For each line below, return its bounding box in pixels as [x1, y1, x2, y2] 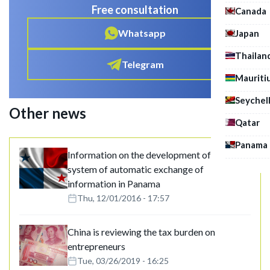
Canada [235, 5, 266, 16]
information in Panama [67, 178, 160, 190]
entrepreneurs [67, 240, 125, 253]
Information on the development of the [67, 149, 226, 161]
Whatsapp [118, 27, 166, 39]
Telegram [121, 58, 164, 71]
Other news [9, 104, 86, 122]
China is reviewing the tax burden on [67, 226, 215, 238]
